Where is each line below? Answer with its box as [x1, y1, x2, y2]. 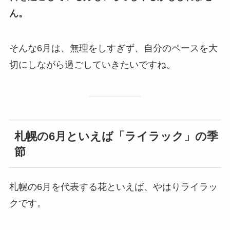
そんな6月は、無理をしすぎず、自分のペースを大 [9, 43, 218, 54]
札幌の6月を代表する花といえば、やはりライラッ [9, 182, 218, 193]
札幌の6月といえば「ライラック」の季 [14, 130, 218, 143]
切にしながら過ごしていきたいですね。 [9, 60, 176, 70]
